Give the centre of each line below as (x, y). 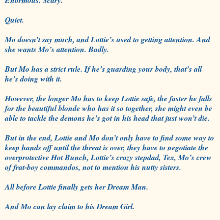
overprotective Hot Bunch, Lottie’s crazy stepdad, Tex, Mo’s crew (108, 157)
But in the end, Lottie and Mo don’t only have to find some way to (110, 137)
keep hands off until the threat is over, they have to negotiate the (107, 147)
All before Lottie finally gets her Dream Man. (78, 186)
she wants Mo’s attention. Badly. (58, 49)
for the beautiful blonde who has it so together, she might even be (109, 108)
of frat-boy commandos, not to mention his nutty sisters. (94, 167)
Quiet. (16, 19)
